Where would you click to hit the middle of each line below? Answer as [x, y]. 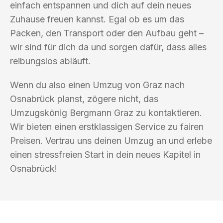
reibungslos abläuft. [50, 61]
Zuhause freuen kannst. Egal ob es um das [97, 19]
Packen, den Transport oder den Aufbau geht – [107, 33]
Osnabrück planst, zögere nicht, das [84, 99]
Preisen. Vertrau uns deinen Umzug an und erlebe [111, 140]
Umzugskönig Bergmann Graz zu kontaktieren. [106, 112]
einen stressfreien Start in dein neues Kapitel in [105, 154]
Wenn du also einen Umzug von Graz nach [97, 85]
